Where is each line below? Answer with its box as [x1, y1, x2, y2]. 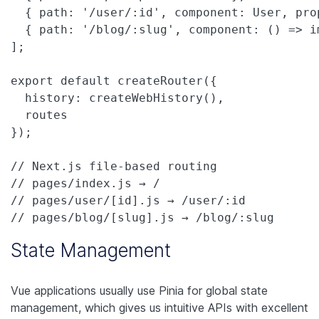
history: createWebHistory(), [11, 90, 224, 105]
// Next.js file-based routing [11, 159, 217, 173]
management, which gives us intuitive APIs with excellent [11, 300, 308, 315]
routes [11, 108, 68, 122]
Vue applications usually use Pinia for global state [11, 283, 268, 298]
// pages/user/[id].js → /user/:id [11, 193, 260, 207]
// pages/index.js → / [11, 176, 160, 190]
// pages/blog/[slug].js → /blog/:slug [11, 210, 274, 224]
